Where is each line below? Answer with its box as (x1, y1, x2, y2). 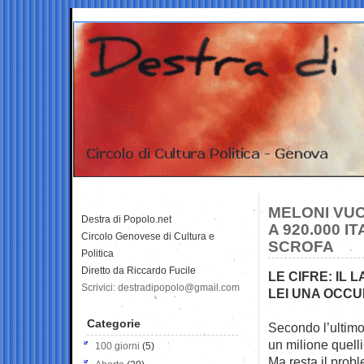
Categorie (87, 316, 141, 330)
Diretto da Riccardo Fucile (81, 264, 196, 276)
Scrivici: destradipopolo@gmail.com (81, 281, 240, 293)
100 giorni (95, 340, 140, 352)
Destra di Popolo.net (81, 213, 171, 225)
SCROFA (268, 237, 334, 255)
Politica (81, 247, 114, 259)
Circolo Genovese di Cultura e (81, 230, 214, 242)
